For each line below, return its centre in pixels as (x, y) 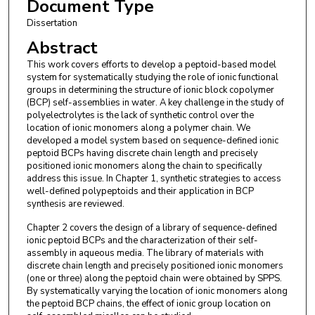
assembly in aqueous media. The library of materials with (145, 253)
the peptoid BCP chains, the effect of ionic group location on (148, 304)
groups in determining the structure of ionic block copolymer (150, 90)
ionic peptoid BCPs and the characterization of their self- (142, 241)
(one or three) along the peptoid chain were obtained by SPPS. (154, 279)
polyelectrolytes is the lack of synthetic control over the (140, 115)
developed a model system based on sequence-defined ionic (152, 140)
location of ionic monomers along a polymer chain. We (138, 128)
